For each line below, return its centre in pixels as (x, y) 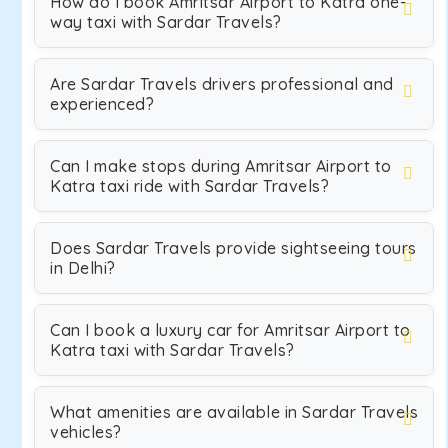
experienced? (102, 104)
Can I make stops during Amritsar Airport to (221, 166)
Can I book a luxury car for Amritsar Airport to (230, 330)
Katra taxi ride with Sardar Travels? (189, 186)
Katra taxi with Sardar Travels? (172, 350)
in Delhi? (83, 268)
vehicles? (86, 432)
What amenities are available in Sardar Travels (234, 412)
